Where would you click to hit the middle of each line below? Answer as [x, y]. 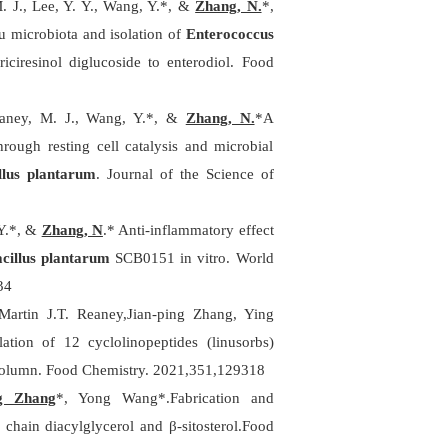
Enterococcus [229, 34]
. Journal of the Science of [185, 174]
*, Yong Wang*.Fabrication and [164, 398]
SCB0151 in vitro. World [194, 258]
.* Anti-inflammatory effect [188, 230]
